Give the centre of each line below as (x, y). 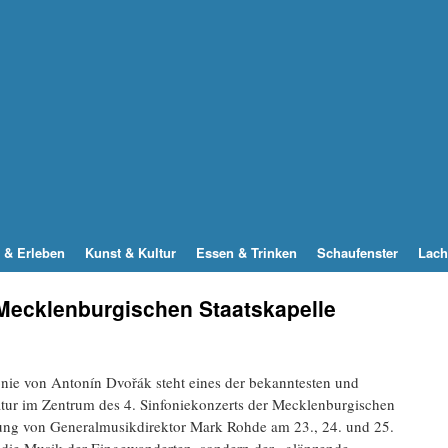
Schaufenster (357, 253)
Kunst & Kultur (130, 253)
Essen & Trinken (246, 253)
